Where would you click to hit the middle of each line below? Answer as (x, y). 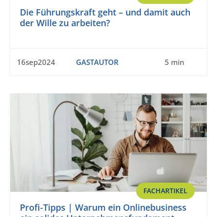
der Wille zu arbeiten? (65, 23)
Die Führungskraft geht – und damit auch (105, 12)
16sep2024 (36, 62)
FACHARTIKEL (165, 191)
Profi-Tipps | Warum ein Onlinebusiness (103, 208)
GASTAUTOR (97, 62)
